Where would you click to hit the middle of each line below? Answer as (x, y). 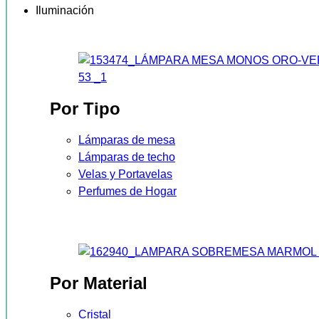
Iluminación (65, 11)
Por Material (99, 283)
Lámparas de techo (127, 157)
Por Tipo (85, 108)
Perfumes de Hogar (127, 191)
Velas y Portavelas (125, 174)
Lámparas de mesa (127, 140)
